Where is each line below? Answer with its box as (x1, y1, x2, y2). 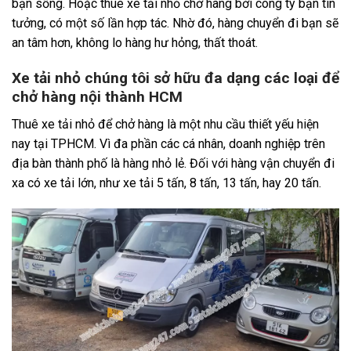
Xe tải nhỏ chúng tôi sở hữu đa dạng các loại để (12, 68, 339, 87)
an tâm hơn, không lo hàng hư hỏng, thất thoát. (12, 35, 261, 51)
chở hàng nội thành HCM (12, 87, 183, 106)
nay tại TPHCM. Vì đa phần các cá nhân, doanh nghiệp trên (12, 136, 325, 151)
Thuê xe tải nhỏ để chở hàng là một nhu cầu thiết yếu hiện (12, 116, 319, 132)
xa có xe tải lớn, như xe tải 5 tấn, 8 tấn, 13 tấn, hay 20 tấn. (12, 175, 324, 190)
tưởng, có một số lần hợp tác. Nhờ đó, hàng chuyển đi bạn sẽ (12, 16, 338, 31)
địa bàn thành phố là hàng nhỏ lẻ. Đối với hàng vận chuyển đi (12, 155, 335, 171)
